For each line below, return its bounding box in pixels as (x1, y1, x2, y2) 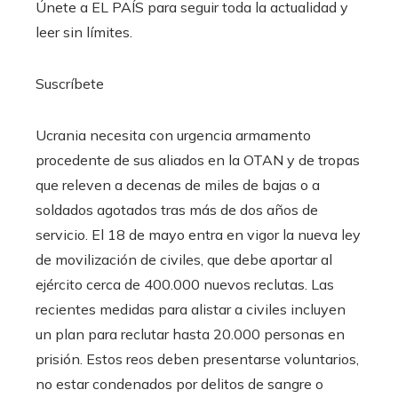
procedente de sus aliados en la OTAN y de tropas (36, 151, 360, 170)
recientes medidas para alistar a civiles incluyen (36, 300, 346, 319)
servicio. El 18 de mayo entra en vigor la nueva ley (36, 226, 361, 244)
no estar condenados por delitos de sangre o (36, 375, 323, 394)
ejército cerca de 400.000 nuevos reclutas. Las (36, 275, 334, 294)
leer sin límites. (36, 23, 132, 42)
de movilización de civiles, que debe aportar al (36, 251, 332, 269)
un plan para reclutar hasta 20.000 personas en (36, 325, 345, 344)
